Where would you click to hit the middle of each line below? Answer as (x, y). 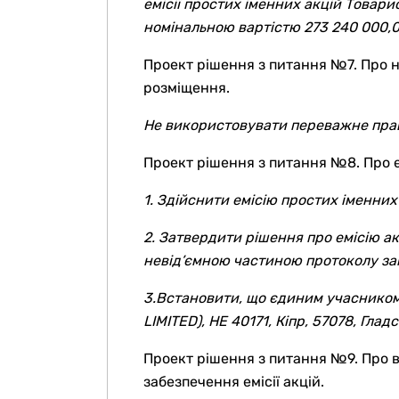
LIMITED (170, 321)
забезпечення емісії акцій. (234, 382)
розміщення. (187, 88)
